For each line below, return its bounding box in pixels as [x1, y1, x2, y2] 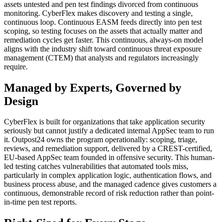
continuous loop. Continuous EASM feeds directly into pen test [4, 17, 202, 26]
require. [4, 62, 28, 71]
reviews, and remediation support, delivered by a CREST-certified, [4, 144, 212, 153]
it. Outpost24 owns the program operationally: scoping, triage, [4, 135, 197, 144]
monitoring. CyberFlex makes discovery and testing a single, [4, 8, 193, 17]
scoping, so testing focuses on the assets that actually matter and [4, 26, 202, 35]
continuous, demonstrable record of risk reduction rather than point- [4, 189, 214, 198]
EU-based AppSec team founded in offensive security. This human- [4, 153, 215, 162]
